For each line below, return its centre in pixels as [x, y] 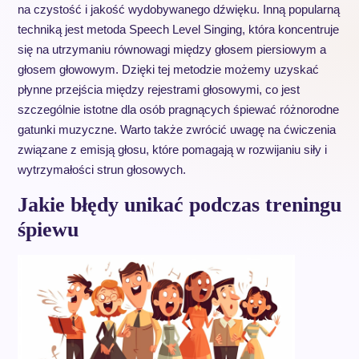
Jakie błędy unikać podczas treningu [179, 205]
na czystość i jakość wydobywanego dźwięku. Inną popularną [178, 9]
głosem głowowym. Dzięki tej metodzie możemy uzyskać [168, 69]
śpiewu [48, 230]
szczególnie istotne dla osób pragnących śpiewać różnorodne [178, 109]
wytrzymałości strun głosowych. [101, 169]
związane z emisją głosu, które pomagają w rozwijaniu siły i [172, 149]
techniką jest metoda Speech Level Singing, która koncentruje [178, 29]
